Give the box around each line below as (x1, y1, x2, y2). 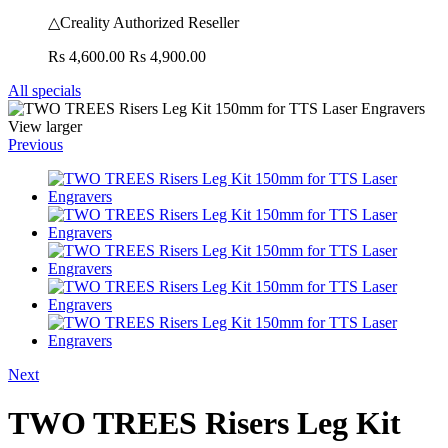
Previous (8, 135, 63, 153)
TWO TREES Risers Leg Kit (8, 405, 401, 442)
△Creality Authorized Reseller (48, 13, 239, 31)
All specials (8, 81, 81, 99)
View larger (8, 117, 82, 135)
